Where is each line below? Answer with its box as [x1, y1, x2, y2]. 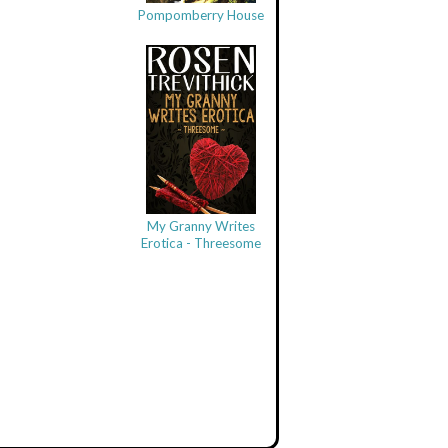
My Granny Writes [147, 218, 255, 235]
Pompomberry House [138, 7, 264, 24]
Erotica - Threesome [141, 235, 261, 252]
